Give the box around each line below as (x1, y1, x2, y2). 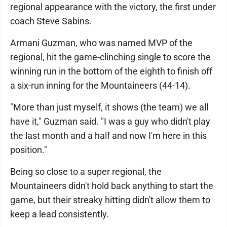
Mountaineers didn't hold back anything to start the (10, 180, 213, 192)
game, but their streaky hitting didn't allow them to (10, 195, 210, 206)
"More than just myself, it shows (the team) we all (10, 102, 208, 113)
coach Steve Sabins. (10, 16, 92, 27)
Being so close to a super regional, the (10, 166, 162, 177)
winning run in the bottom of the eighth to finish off (10, 66, 212, 77)
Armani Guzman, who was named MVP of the (10, 37, 193, 49)
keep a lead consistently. (10, 209, 109, 220)
